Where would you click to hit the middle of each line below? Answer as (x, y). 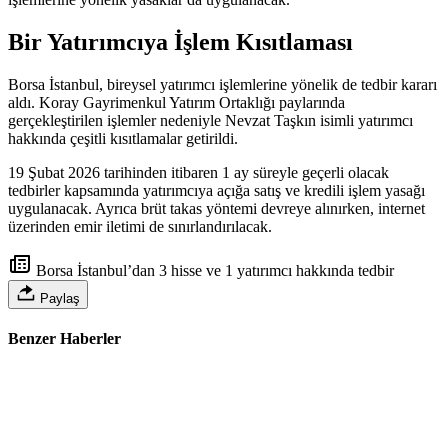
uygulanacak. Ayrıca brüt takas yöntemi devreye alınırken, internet (216, 208)
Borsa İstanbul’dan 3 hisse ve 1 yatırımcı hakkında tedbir (213, 270)
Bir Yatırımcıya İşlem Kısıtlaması (180, 41)
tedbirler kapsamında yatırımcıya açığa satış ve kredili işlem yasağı (216, 190)
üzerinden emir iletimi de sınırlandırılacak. (140, 226)
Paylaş (58, 298)
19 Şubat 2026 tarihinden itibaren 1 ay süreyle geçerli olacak (198, 172)
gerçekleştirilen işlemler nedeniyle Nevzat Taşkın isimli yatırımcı (210, 120)
